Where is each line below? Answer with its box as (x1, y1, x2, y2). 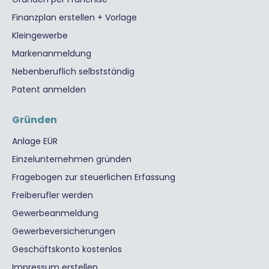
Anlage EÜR (12, 134, 58, 147)
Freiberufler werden (12, 189, 93, 201)
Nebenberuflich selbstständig (12, 65, 134, 77)
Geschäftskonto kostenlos (12, 243, 122, 255)
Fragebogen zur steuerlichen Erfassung (12, 171, 175, 183)
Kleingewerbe (12, 29, 68, 41)
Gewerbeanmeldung (12, 207, 98, 219)
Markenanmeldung (12, 47, 91, 59)
